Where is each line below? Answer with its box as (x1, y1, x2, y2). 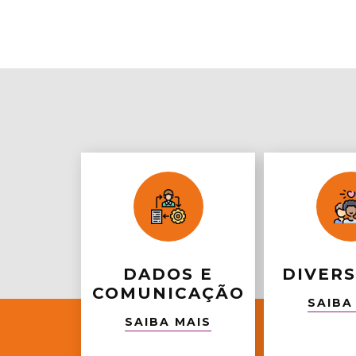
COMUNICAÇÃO (91, 284, 245, 303)
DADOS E (123, 265, 214, 284)
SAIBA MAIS (125, 315, 212, 329)
